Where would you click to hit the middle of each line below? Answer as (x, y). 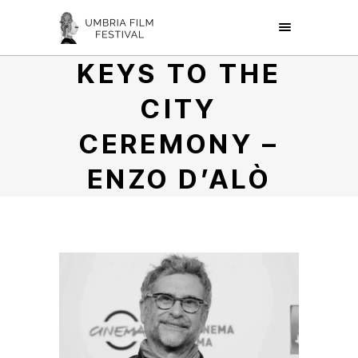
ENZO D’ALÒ (179, 179)
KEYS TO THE (179, 74)
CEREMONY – (179, 144)
